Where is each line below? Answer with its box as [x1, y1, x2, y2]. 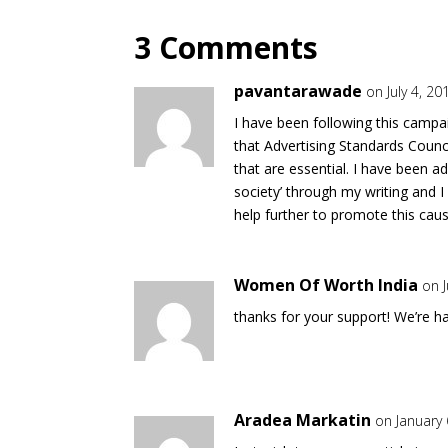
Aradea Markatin [234, 409, 372, 431]
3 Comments [134, 27, 319, 68]
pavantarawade [234, 80, 363, 102]
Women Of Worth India [234, 274, 419, 296]
